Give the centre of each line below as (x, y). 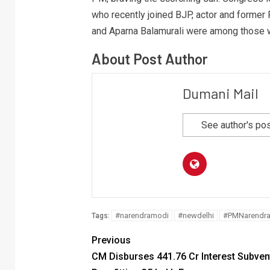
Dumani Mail (220, 93)
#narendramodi (142, 215)
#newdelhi (196, 215)
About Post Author (149, 58)
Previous (111, 240)
